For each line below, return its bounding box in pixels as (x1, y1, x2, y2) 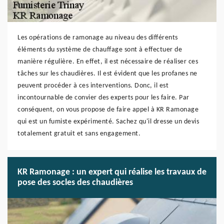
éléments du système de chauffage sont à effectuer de (17, 46, 182, 53)
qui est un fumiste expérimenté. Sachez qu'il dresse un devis (17, 118, 199, 125)
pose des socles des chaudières (17, 178, 133, 187)
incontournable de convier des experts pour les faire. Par (17, 94, 189, 101)
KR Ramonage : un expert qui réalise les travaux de (17, 167, 206, 177)
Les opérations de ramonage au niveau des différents (17, 34, 178, 41)
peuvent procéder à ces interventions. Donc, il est (17, 82, 168, 89)
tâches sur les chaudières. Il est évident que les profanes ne (17, 70, 197, 77)
